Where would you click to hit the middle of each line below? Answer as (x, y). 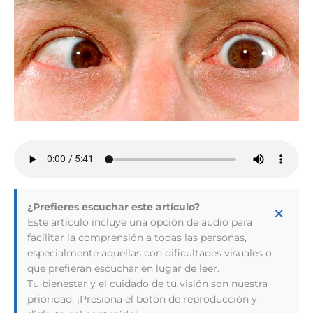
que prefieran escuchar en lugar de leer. (123, 268)
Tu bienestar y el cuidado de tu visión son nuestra (147, 283)
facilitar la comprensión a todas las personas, (137, 237)
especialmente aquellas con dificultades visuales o (150, 253)
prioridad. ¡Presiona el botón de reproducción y (142, 299)
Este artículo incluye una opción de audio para (140, 222)
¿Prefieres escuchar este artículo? (114, 206)
